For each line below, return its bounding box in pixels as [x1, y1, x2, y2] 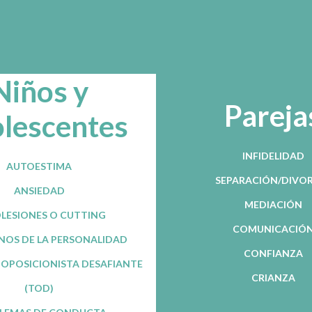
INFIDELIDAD [242, 149, 304, 162]
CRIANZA [251, 271, 295, 283]
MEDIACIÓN [244, 198, 302, 210]
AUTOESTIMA [6, 159, 72, 172]
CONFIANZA [243, 247, 303, 259]
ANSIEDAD [13, 184, 65, 196]
